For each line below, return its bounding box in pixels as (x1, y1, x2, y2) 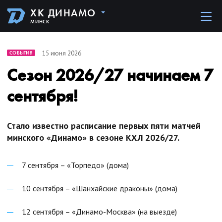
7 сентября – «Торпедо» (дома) (22, 160, 129, 170)
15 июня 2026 (42, 49, 81, 57)
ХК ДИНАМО (30, 6, 96, 19)
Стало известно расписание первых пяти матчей (7, 120, 201, 131)
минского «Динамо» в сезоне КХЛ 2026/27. (7, 132, 179, 143)
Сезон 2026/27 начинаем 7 (7, 64, 213, 86)
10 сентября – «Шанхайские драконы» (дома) (22, 183, 177, 193)
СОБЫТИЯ (9, 50, 33, 56)
